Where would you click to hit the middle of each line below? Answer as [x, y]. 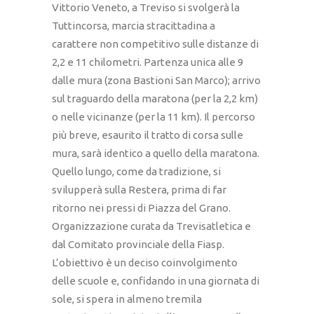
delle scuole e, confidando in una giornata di [156, 281]
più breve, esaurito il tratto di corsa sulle [148, 135]
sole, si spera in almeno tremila [127, 299]
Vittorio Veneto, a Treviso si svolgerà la [146, 8]
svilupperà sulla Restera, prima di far [139, 190]
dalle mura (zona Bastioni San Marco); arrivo [156, 81]
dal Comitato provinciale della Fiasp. [138, 245]
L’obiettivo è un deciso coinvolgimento [145, 263]
